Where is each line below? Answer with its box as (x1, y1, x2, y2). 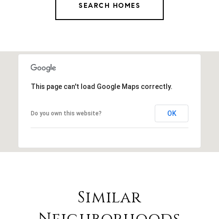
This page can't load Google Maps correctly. (30, 82, 173, 90)
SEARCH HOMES (79, 1, 140, 10)
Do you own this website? (30, 109, 102, 117)
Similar (78, 187, 141, 208)
